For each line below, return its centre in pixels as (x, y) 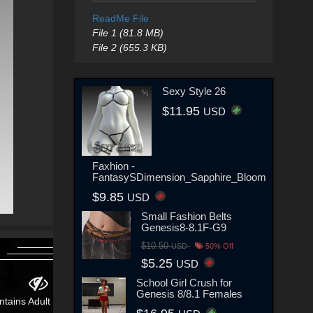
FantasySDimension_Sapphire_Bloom (179, 177)
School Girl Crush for (184, 282)
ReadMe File (120, 18)
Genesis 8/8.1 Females (190, 293)
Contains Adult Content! (152, 301)
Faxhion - (114, 166)
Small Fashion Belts (186, 216)
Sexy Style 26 (194, 91)
